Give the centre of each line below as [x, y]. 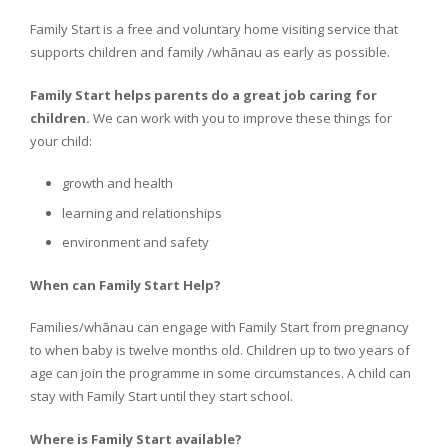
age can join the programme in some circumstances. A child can [220, 373]
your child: [60, 140]
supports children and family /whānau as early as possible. [209, 52]
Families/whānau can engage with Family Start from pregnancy [219, 327]
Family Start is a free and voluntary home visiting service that [213, 29]
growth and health [117, 183]
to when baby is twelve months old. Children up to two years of [219, 350]
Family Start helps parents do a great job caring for [203, 94]
